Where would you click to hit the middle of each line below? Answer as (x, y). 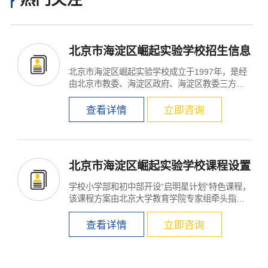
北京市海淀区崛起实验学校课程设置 (160, 166)
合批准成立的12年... (107, 95)
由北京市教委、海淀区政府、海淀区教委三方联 (157, 83)
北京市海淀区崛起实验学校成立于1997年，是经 (158, 71)
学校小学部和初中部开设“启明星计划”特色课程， (160, 187)
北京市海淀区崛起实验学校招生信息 (160, 51)
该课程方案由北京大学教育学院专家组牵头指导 (157, 199)
